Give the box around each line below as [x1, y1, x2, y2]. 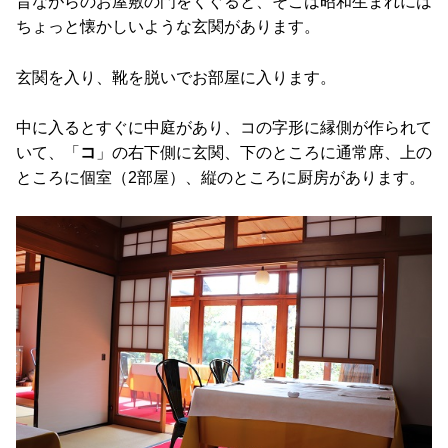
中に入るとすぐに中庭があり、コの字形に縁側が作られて [16, 119, 432, 137]
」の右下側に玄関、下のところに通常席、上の [96, 144, 432, 162]
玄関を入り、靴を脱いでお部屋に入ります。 [16, 68, 336, 86]
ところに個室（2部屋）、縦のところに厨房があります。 [16, 169, 425, 187]
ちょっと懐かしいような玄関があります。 [16, 18, 320, 36]
